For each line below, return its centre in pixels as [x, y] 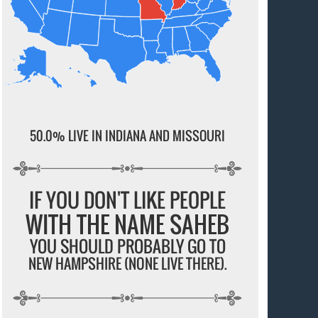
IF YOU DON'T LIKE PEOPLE [128, 200]
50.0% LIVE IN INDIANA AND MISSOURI [128, 135]
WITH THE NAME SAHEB [128, 224]
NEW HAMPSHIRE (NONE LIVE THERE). [127, 264]
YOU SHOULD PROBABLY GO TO [127, 247]
